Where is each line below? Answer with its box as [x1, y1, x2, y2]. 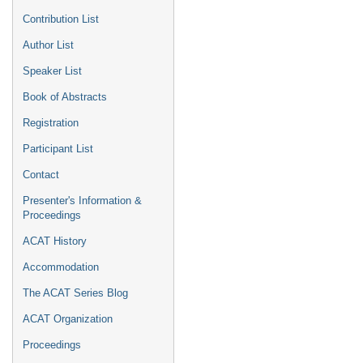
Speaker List [23, 65, 82, 77]
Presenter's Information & [23, 194, 142, 207]
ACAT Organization [23, 313, 113, 325]
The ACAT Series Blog [23, 287, 128, 299]
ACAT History [23, 235, 87, 247]
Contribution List [23, 13, 99, 25]
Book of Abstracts [23, 91, 107, 103]
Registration [23, 117, 79, 129]
